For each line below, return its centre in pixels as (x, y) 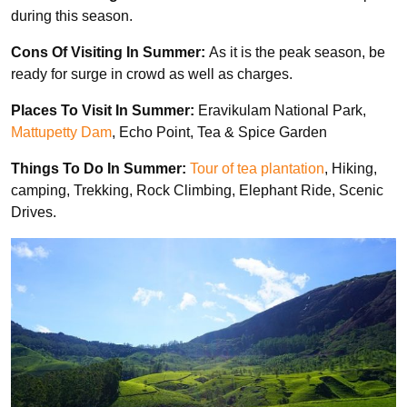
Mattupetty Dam (61, 132)
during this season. (74, 15)
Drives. (34, 212)
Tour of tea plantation (257, 168)
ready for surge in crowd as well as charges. (152, 74)
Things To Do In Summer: (99, 168)
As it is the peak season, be (297, 52)
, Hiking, (351, 168)
